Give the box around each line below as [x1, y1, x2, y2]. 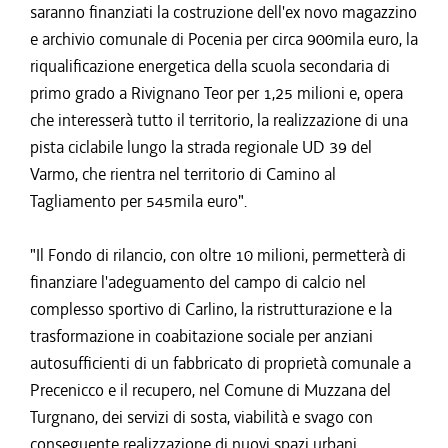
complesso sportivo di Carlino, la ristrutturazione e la [30, 298, 392, 320]
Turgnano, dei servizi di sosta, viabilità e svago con [30, 406, 373, 428]
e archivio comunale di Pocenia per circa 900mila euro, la [30, 28, 418, 50]
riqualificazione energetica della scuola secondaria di [30, 55, 390, 77]
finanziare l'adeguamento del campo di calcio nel [30, 271, 366, 293]
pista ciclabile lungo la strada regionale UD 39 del [30, 136, 372, 158]
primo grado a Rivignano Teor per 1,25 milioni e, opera [30, 82, 403, 104]
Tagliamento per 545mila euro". [30, 190, 247, 212]
